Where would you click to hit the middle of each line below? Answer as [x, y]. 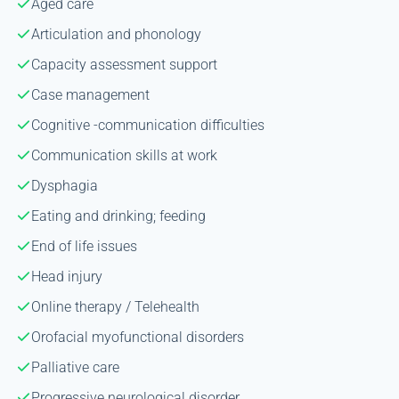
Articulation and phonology [116, 34]
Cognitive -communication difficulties [147, 125]
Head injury [66, 276]
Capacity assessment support [124, 64]
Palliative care [75, 367]
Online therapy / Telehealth [115, 306]
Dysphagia [64, 185]
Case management [90, 94]
